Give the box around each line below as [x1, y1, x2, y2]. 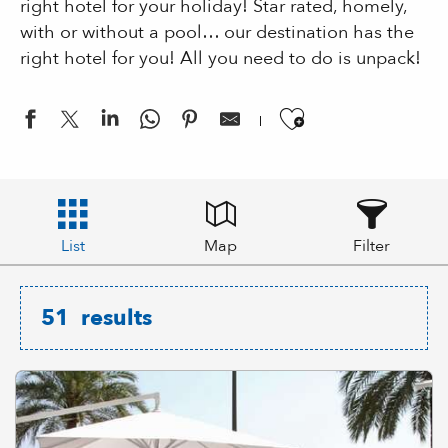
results [81, 303, 152, 334]
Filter [353, 235, 390, 258]
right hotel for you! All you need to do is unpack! [20, 46, 421, 71]
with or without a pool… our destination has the [20, 20, 414, 45]
